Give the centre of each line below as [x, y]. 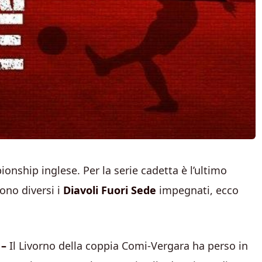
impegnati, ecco [197, 190]
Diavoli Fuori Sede [110, 190]
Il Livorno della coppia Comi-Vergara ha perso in [127, 246]
